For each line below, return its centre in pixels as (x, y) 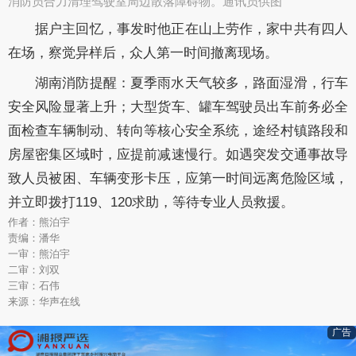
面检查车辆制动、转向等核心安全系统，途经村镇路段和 (178, 130)
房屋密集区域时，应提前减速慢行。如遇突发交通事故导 (178, 154)
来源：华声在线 (44, 301)
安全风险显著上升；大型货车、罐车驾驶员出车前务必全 (178, 106)
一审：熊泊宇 (39, 253)
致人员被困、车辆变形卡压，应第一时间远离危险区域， (178, 178)
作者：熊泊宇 (39, 222)
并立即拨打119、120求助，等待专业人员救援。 (151, 202)
